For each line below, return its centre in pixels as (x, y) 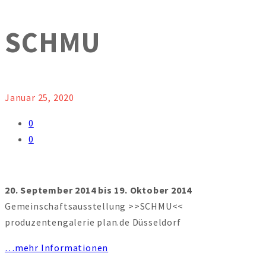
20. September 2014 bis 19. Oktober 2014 (99, 190)
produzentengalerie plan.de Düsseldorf (93, 222)
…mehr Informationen (57, 248)
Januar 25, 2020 (39, 98)
